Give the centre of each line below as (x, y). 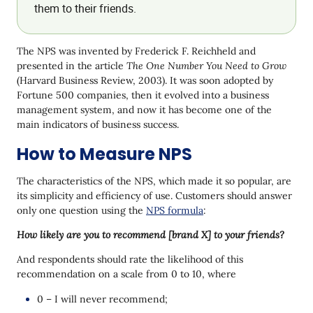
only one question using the (81, 210)
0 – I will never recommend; (102, 299)
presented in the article (72, 66)
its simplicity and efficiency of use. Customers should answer (154, 196)
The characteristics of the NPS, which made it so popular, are (154, 181)
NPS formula (175, 210)
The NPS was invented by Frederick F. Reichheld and (136, 51)
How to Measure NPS (104, 154)
